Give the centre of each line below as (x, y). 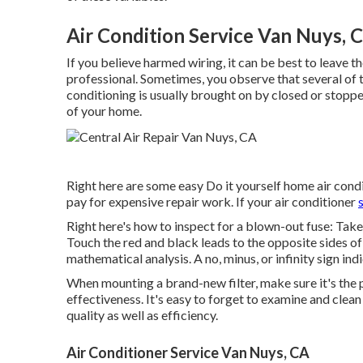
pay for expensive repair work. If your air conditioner (212, 202)
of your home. (104, 111)
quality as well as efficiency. (142, 315)
